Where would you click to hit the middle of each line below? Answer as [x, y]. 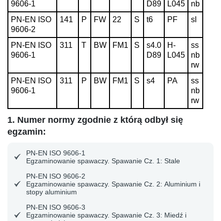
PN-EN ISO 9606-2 [56, 176]
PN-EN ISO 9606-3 [56, 207]
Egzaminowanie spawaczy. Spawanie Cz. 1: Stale [103, 161]
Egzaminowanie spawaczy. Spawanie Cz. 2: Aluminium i [113, 184]
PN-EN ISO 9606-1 [56, 153]
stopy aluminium [52, 192]
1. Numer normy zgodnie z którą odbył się [95, 120]
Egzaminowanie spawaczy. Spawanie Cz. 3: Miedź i [106, 215]
